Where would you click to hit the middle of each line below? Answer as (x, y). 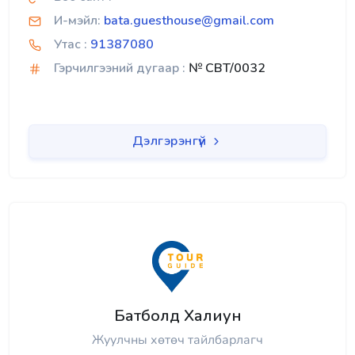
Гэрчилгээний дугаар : (120, 69)
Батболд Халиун (177, 316)
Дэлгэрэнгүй (171, 141)
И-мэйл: (77, 21)
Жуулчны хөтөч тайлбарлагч (177, 340)
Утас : (71, 45)
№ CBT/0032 (225, 69)
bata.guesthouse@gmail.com (189, 21)
